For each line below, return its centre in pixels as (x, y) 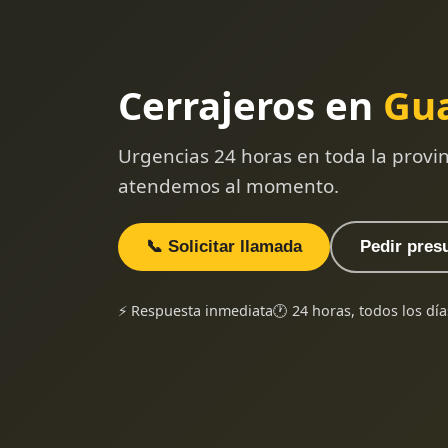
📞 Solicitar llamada (224, 246)
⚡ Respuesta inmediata (195, 310)
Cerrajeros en (250, 104)
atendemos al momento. (228, 185)
